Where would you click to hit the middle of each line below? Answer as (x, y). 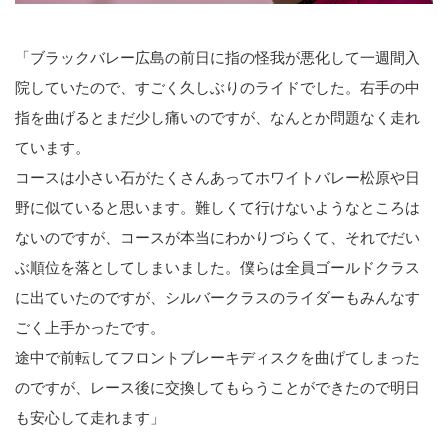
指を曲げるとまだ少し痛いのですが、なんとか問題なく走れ (217, 117)
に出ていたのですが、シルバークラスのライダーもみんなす (217, 297)
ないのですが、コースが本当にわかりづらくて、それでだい (217, 237)
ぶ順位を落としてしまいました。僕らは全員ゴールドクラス (217, 267)
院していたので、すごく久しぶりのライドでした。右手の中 (217, 87)
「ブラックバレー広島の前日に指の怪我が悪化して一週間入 (217, 57)
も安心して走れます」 (90, 417)
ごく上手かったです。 (90, 327)
